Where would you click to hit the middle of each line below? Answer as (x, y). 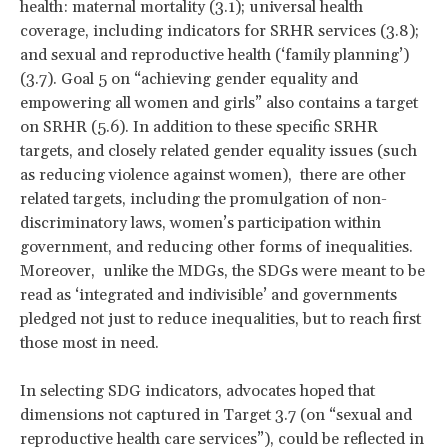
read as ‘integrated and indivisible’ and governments (208, 295)
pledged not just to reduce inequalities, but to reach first (220, 319)
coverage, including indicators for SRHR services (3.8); (219, 31)
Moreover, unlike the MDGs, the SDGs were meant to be (222, 271)
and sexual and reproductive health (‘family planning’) (214, 55)
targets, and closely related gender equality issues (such (218, 151)
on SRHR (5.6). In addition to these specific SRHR (199, 127)
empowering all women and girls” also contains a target (219, 103)
